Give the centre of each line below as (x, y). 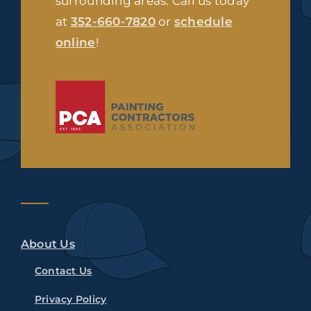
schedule (203, 21)
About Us (48, 244)
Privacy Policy (70, 299)
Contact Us (63, 270)
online (75, 42)
